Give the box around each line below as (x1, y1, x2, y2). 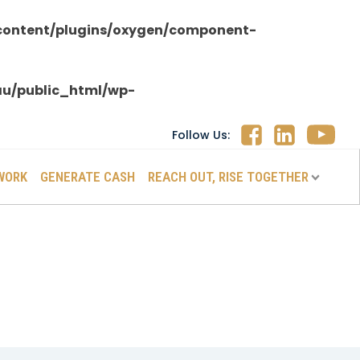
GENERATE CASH (39, 168, 135, 185)
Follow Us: (172, 126, 230, 143)
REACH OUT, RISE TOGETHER (147, 168, 309, 185)
